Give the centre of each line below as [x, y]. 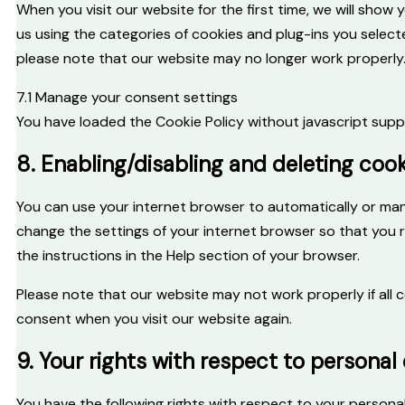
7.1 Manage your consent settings [127, 98]
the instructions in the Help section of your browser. [188, 255]
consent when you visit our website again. [154, 319]
